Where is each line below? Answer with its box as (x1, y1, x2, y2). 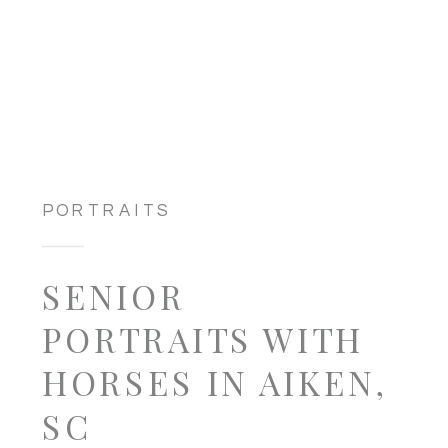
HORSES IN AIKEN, (42, 359, 387, 405)
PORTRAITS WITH (42, 316, 364, 362)
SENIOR (42, 272, 186, 318)
